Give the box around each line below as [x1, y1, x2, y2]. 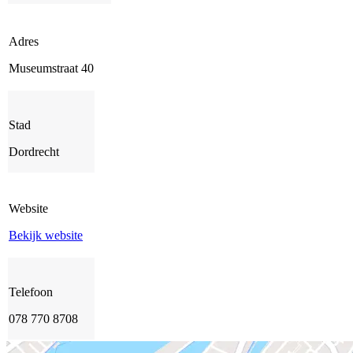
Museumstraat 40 [9, 61, 94, 76]
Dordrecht [9, 145, 59, 159]
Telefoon [9, 285, 53, 299]
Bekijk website [9, 229, 83, 243]
